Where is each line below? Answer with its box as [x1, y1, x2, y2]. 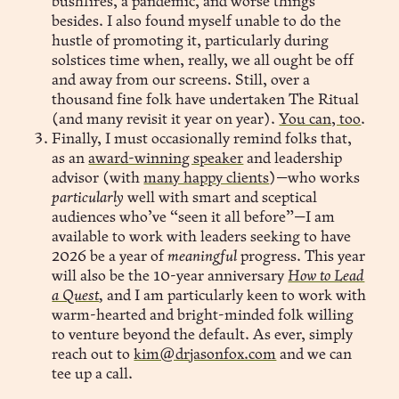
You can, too [279, 111, 362, 127]
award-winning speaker [88, 151, 244, 167]
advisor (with [52, 170, 144, 186]
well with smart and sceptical [124, 190, 318, 206]
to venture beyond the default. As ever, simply [52, 327, 354, 343]
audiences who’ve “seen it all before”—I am [52, 209, 336, 225]
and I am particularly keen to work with [107, 288, 367, 304]
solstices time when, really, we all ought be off [52, 53, 354, 69]
